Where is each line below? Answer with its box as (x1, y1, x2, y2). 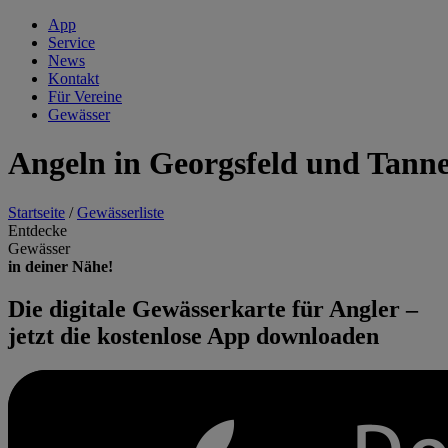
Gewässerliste (77, 203, 164, 221)
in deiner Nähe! (8, 257, 113, 275)
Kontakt (48, 70, 99, 87)
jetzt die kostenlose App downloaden (8, 322, 379, 349)
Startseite (8, 203, 65, 221)
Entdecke (8, 221, 67, 239)
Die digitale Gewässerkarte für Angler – (8, 295, 418, 322)
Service (48, 34, 95, 51)
